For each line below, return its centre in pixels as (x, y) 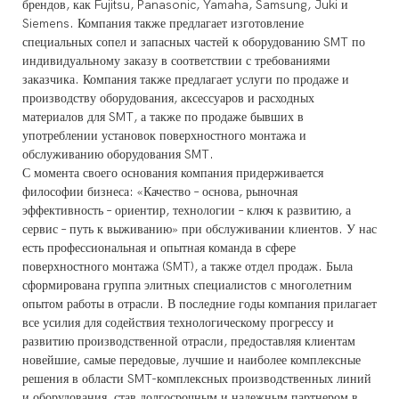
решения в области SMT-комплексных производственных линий (197, 379)
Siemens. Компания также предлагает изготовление (163, 23)
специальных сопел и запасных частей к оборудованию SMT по (194, 42)
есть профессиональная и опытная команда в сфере (159, 248)
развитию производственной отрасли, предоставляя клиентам (189, 341)
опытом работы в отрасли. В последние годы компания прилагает (199, 304)
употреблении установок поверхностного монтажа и (164, 135)
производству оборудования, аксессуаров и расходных (168, 98)
